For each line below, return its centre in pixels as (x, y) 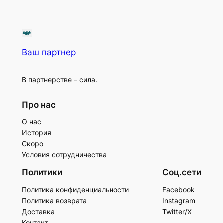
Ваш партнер (49, 53)
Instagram (179, 200)
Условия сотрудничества (64, 154)
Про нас (39, 104)
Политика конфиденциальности (75, 189)
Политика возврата (54, 200)
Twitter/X (177, 211)
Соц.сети (182, 172)
